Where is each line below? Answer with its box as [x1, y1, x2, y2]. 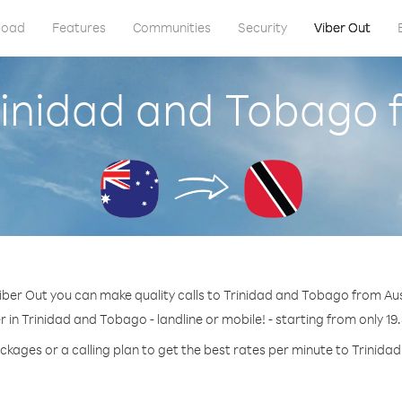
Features [51, 19, 106, 36]
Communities [132, 19, 211, 36]
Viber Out [313, 19, 371, 36]
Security [237, 19, 287, 36]
